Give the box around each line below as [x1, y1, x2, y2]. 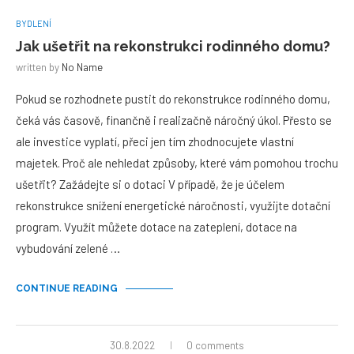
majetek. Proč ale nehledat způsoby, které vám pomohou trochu [16, 156, 338, 170]
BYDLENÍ [16, 18, 51, 28]
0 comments [186, 339, 244, 352]
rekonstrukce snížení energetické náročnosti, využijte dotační [16, 198, 330, 213]
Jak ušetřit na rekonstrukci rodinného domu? [16, 38, 330, 55]
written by [16, 61, 62, 73]
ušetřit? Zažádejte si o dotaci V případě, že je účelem [16, 177, 284, 191]
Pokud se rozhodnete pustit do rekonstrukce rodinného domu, [16, 92, 330, 106]
